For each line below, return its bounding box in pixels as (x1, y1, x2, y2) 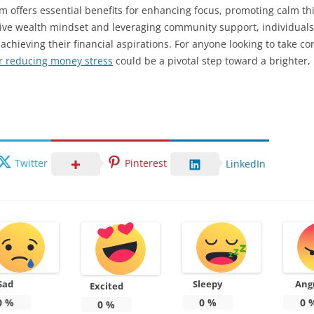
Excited (89, 279, 123, 292)
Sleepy (193, 278, 223, 290)
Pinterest (125, 156, 167, 170)
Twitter (15, 156, 48, 170)
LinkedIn (226, 157, 266, 170)
